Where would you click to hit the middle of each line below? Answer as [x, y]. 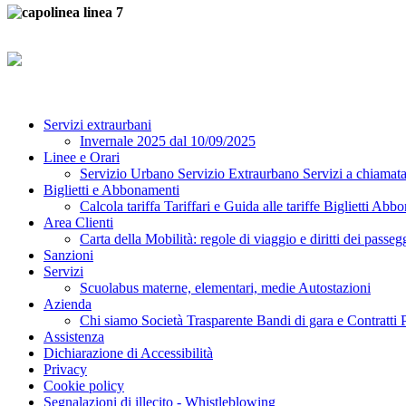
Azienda [68, 304]
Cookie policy [84, 385]
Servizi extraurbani [97, 124]
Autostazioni [334, 287]
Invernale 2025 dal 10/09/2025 [168, 140]
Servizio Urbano [129, 173]
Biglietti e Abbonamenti [111, 189]
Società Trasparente [199, 320]
